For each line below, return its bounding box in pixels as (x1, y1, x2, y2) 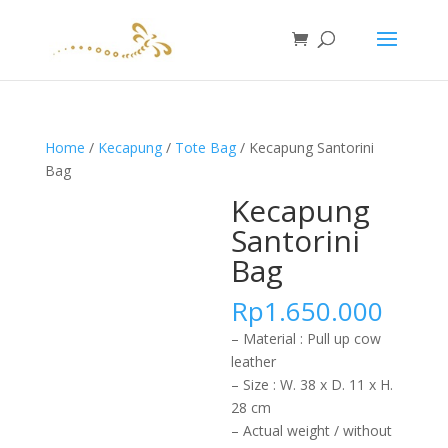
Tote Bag (174, 138, 236, 157)
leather (231, 352, 277, 371)
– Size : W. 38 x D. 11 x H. (231, 375, 394, 394)
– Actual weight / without (231, 421, 393, 440)
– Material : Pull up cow (231, 329, 382, 348)
